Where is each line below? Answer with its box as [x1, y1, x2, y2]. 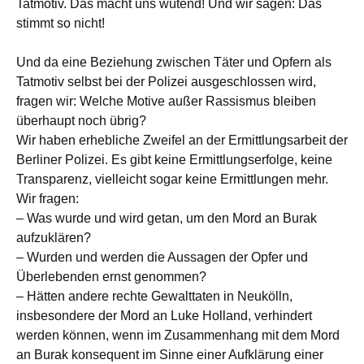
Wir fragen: [16, 192, 79, 206]
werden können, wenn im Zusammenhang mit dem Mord [16, 328, 340, 342]
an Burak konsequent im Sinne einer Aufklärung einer [16, 348, 323, 362]
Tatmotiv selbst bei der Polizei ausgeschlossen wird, [16, 75, 316, 89]
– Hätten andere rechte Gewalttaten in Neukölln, [16, 289, 292, 303]
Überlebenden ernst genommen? [16, 270, 206, 284]
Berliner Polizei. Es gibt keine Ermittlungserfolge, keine [16, 153, 332, 167]
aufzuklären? [16, 231, 91, 245]
